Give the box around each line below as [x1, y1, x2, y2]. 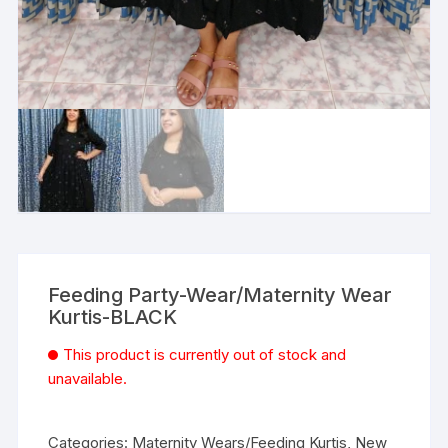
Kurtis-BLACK [48, 305, 178, 330]
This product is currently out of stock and [63, 345, 347, 365]
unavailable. [48, 369, 128, 389]
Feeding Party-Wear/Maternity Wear [48, 283, 393, 308]
